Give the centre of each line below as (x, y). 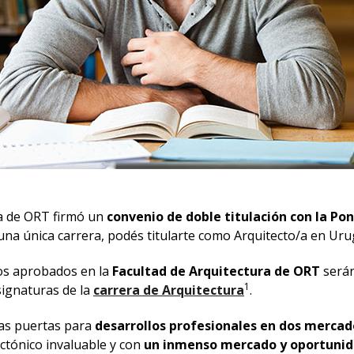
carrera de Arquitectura (169, 290)
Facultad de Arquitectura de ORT (218, 271)
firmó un (80, 217)
